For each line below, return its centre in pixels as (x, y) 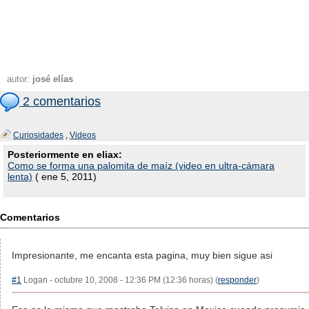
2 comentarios (60, 101)
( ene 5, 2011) (64, 177)
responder (237, 280)
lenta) (20, 177)
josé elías (53, 79)
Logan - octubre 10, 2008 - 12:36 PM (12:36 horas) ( (120, 280)
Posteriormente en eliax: (65, 154)
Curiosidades (38, 135)
